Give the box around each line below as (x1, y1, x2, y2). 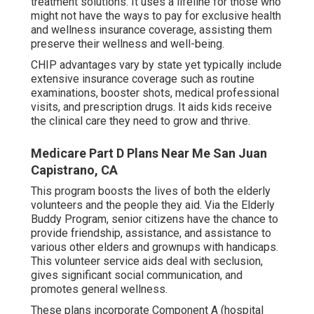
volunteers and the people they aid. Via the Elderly (31, 198, 275, 212)
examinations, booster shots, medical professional (31, 86, 279, 100)
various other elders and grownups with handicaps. (31, 240, 278, 254)
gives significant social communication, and (31, 268, 243, 282)
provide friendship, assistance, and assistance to (31, 226, 271, 240)
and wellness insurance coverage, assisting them (31, 23, 272, 37)
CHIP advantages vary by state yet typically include (31, 58, 282, 72)
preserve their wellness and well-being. (31, 37, 224, 51)
